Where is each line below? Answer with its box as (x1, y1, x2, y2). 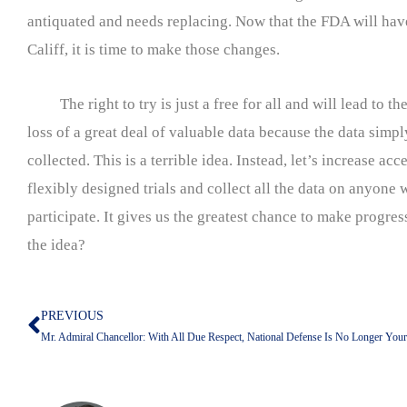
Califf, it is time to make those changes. (27, 40, 280, 58)
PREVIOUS (41, 309, 104, 323)
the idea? (27, 236, 96, 254)
